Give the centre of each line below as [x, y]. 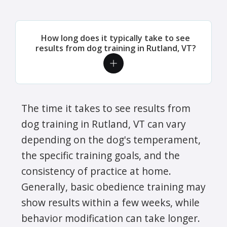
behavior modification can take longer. [111, 218]
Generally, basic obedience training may [113, 186]
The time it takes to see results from [106, 108]
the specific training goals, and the [101, 155]
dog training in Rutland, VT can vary [104, 124]
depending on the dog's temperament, [111, 139]
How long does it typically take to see [116, 38]
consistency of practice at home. [96, 171]
